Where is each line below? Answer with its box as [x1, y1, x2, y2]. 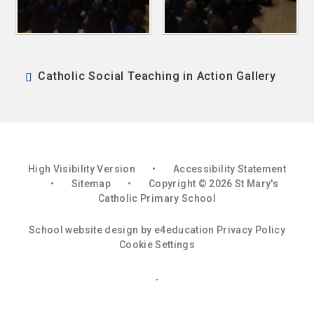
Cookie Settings [118, 238, 196, 250]
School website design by [29, 224, 154, 235]
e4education [153, 224, 214, 235]
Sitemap [71, 177, 111, 189]
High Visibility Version [27, 163, 135, 175]
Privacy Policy [217, 224, 285, 235]
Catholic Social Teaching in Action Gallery [38, 69, 276, 83]
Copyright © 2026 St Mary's [146, 177, 279, 189]
